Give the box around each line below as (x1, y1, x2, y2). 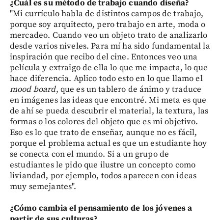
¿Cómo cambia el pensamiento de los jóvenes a (10, 203, 192, 214)
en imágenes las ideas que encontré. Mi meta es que (10, 95, 207, 106)
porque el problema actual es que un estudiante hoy (10, 138, 207, 149)
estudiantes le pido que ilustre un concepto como (10, 160, 196, 170)
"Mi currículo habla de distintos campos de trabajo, (10, 8, 204, 19)
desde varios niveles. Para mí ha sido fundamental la (10, 41, 210, 52)
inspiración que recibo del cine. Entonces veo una (10, 52, 198, 62)
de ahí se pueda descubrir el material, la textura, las (10, 106, 209, 116)
